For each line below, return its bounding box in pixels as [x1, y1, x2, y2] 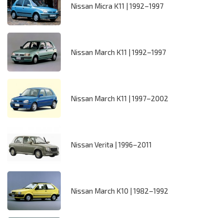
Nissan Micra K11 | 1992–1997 [71, 1, 163, 11]
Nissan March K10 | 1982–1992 [71, 186, 168, 196]
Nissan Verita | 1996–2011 [71, 140, 152, 149]
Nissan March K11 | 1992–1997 [71, 48, 166, 57]
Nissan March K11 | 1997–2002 [71, 94, 168, 103]
